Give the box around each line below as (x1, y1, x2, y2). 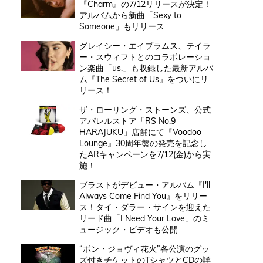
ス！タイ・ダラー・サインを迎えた (79, 201, 211, 213)
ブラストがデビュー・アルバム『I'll (79, 179, 210, 190)
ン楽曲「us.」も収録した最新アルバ (79, 62, 213, 73)
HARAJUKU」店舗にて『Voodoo (79, 126, 201, 137)
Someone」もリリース (79, 21, 164, 32)
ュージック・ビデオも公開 (79, 224, 178, 235)
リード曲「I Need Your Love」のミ (79, 213, 210, 224)
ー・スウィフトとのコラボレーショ (79, 51, 211, 62)
